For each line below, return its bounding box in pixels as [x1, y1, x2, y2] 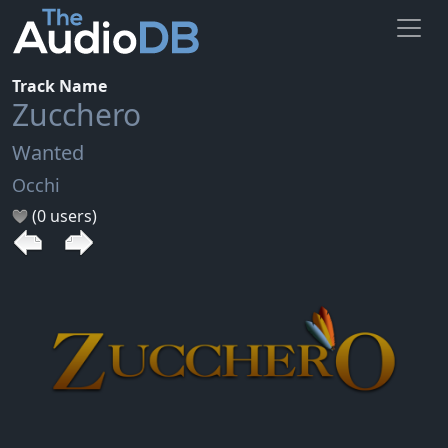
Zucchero [12, 93, 141, 135]
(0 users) [28, 204, 97, 227]
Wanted [12, 138, 84, 166]
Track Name [12, 74, 107, 97]
